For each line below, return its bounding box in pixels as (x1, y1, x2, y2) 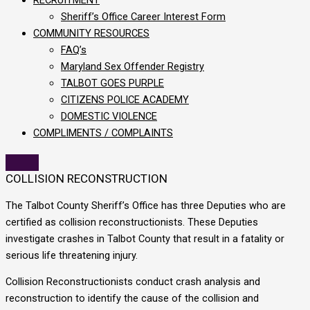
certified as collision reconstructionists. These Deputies (6, 215, 258, 228)
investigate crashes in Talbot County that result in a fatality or (6, 232, 284, 245)
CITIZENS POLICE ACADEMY (61, 93, 189, 106)
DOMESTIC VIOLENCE (61, 109, 157, 122)
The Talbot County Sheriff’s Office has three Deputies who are (6, 199, 286, 212)
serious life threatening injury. (6, 248, 140, 262)
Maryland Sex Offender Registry (61, 60, 204, 73)
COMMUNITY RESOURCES (33, 26, 149, 39)
